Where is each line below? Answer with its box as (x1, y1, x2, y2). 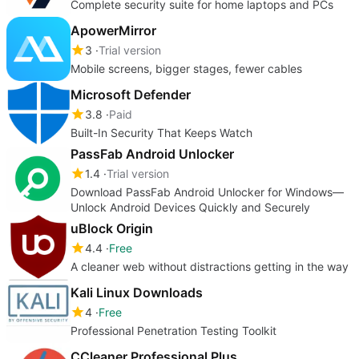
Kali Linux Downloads (71, 284, 203, 301)
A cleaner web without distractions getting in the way (71, 259, 349, 273)
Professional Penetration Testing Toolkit (71, 323, 276, 337)
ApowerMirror (71, 22, 156, 38)
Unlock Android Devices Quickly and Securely (71, 200, 310, 214)
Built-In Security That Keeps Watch (71, 125, 252, 139)
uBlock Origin (71, 220, 153, 236)
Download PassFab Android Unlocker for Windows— (71, 184, 344, 199)
